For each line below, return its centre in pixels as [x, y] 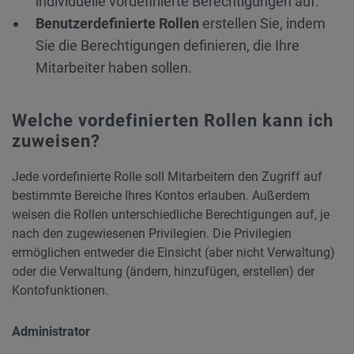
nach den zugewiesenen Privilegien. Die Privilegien [152, 233]
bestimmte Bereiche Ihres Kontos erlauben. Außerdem [161, 196]
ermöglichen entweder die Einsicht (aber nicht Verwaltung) [173, 252]
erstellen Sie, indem [262, 23]
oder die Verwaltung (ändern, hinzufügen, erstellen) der [163, 271]
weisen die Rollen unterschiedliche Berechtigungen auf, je [171, 215]
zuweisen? [56, 141]
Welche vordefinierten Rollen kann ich [173, 121]
